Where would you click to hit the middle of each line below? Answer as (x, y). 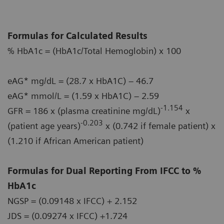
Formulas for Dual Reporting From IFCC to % (104, 170)
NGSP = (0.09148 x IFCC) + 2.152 (72, 200)
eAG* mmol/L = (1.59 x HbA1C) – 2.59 (83, 95)
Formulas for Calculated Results (77, 35)
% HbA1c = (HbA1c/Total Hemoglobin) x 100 (94, 50)
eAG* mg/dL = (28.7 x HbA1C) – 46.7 (80, 80)
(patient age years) (44, 125)
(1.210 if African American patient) (75, 140)
